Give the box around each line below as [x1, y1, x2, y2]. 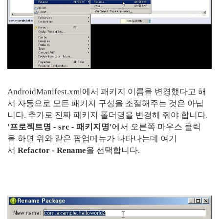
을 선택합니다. [86, 145, 142, 155]
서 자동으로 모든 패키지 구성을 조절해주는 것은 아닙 [7, 98, 204, 108]
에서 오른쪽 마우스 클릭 [112, 122, 201, 131]
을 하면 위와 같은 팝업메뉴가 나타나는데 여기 [7, 133, 177, 143]
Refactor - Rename [18, 145, 86, 155]
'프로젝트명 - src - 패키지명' [7, 122, 112, 131]
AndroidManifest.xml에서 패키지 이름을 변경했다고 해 [7, 87, 206, 96]
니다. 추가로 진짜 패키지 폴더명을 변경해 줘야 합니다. [7, 110, 208, 120]
